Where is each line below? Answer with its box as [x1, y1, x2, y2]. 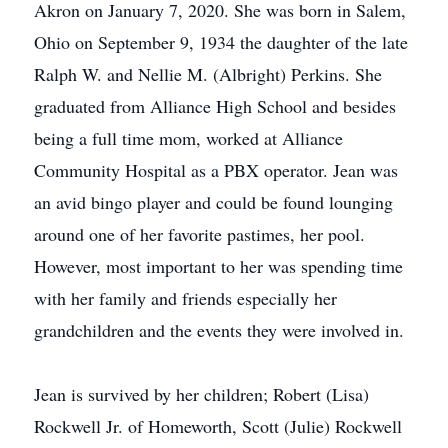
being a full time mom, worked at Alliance [34, 126, 343, 150]
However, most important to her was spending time [34, 254, 403, 278]
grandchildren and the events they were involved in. [34, 318, 404, 342]
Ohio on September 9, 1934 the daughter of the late [34, 30, 408, 54]
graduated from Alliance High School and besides [34, 94, 396, 118]
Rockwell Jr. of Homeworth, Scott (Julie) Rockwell [34, 414, 402, 438]
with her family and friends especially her [34, 286, 337, 310]
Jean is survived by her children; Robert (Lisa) [34, 382, 369, 406]
